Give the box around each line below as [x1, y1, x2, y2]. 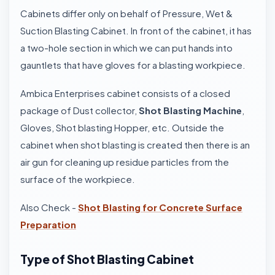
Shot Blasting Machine [139, 104, 242, 116]
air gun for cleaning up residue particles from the [20, 156, 229, 168]
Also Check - [20, 201, 78, 213]
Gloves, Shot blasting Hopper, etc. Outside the [20, 122, 224, 133]
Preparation [20, 219, 76, 230]
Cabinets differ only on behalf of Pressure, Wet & [20, 7, 233, 19]
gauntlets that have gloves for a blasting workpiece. [20, 59, 247, 71]
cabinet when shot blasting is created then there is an [20, 139, 250, 150]
